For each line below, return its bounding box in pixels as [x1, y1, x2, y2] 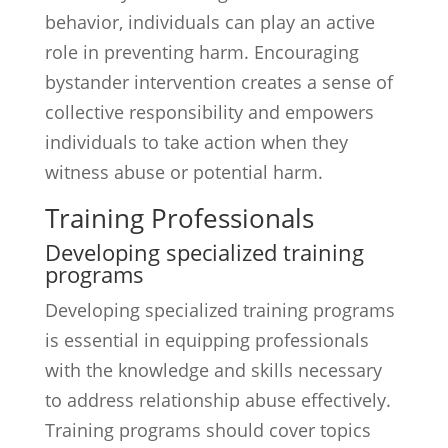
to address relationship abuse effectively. [44, 388, 391, 412]
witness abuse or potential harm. [44, 160, 323, 184]
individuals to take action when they [44, 130, 348, 154]
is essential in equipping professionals [44, 328, 369, 352]
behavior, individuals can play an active [44, 10, 375, 34]
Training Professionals [44, 200, 314, 236]
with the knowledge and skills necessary [44, 358, 382, 382]
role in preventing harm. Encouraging [44, 40, 359, 64]
